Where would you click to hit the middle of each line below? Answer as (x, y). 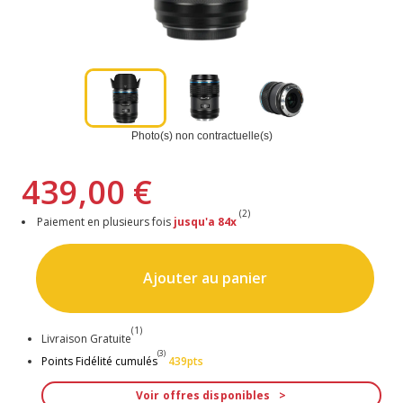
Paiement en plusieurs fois (106, 221)
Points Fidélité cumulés (99, 362)
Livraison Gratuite (86, 339)
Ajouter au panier (205, 278)
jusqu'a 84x (206, 221)
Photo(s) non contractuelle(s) (201, 135)
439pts (185, 362)
